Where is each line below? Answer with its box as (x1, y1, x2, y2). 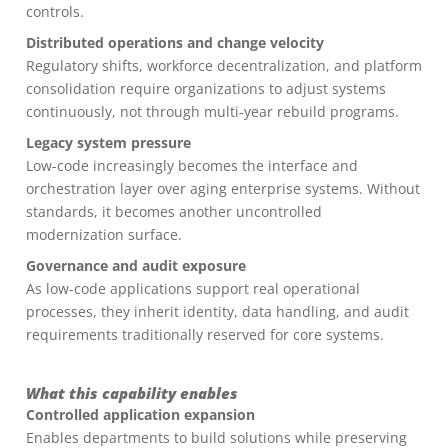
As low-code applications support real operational (26, 279, 360, 298)
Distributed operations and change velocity (26, 33, 324, 52)
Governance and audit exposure (26, 256, 246, 275)
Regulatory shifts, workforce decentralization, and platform (26, 56, 422, 75)
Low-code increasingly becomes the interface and (26, 156, 358, 175)
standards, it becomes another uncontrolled (26, 202, 322, 221)
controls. (26, 2, 84, 21)
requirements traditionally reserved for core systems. (26, 325, 384, 344)
